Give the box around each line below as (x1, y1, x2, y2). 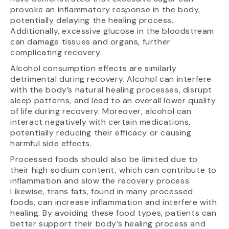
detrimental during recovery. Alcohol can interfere (10, 74, 212, 85)
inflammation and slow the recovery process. (10, 175, 191, 187)
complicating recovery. (10, 47, 102, 58)
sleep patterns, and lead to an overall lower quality (10, 95, 216, 106)
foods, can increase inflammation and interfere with (10, 197, 217, 208)
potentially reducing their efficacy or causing (10, 127, 192, 139)
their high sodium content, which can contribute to (10, 165, 217, 176)
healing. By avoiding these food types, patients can (10, 208, 217, 219)
